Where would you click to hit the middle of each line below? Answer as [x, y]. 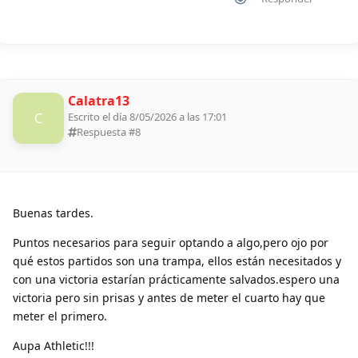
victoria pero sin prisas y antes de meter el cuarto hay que [169, 297]
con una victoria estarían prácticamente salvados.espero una [176, 279]
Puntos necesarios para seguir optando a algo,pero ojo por [171, 242]
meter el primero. [60, 316]
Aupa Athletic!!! [54, 345]
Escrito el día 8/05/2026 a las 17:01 [147, 116]
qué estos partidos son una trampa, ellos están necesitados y [177, 261]
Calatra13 [99, 100]
